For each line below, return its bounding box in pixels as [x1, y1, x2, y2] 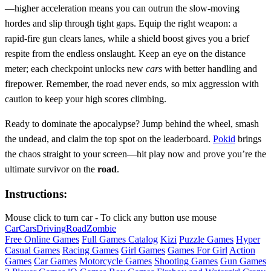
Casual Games [5, 245, 60, 256]
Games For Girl [168, 245, 227, 256]
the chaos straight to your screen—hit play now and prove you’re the [5, 148, 266, 159]
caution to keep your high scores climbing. [5, 93, 166, 104]
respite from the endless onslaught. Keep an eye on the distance [5, 48, 246, 59]
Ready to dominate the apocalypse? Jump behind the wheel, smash [5, 118, 259, 129]
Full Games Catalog [82, 234, 158, 245]
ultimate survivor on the [5, 163, 97, 174]
